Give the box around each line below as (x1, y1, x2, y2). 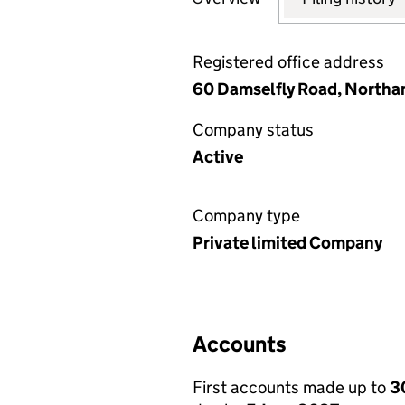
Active (193, 146, 243, 167)
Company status (193, 119, 314, 140)
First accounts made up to (193, 377, 390, 398)
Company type (193, 205, 300, 226)
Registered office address (193, 52, 384, 72)
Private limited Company (193, 232, 382, 253)
